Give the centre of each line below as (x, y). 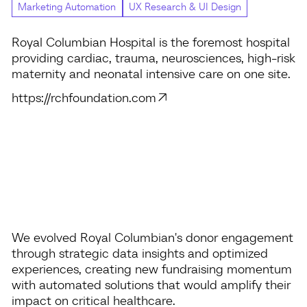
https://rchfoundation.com (84, 98)
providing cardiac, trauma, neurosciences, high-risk (153, 57)
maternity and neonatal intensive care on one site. (151, 73)
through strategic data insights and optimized (139, 253)
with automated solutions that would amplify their (151, 284)
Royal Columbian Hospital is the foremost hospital (150, 41)
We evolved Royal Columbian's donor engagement (152, 237)
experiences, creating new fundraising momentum (151, 268)
